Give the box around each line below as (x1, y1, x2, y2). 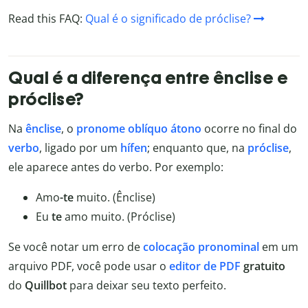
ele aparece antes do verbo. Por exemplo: (8, 159, 223, 175)
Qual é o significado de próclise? (85, 10, 251, 26)
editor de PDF (169, 258, 241, 274)
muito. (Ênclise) (74, 189, 155, 205)
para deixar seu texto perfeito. (69, 277, 226, 293)
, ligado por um (39, 140, 120, 155)
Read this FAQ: (8, 10, 85, 26)
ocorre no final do (201, 120, 297, 136)
